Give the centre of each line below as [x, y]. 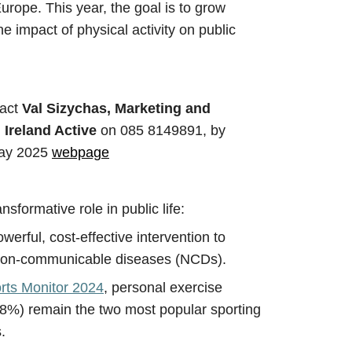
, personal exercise [163, 288]
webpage [81, 152]
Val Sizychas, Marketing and [116, 108]
